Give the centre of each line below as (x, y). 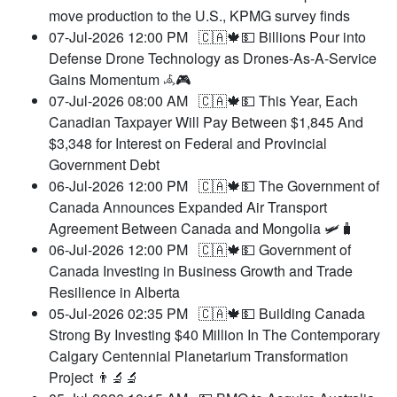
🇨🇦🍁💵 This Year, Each (278, 101)
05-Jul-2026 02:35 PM (124, 314)
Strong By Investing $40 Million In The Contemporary (214, 335)
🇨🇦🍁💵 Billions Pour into (282, 37)
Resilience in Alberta (114, 292)
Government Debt (104, 165)
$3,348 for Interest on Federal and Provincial (188, 144)
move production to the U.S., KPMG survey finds (199, 16)
